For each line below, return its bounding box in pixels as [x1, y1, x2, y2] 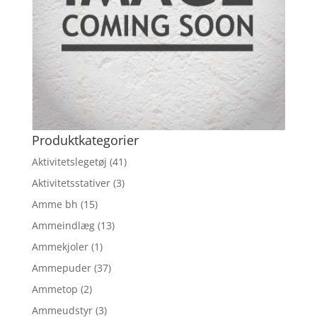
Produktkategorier [31, 131, 139, 149]
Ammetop [31, 282, 78, 296]
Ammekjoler [31, 239, 88, 253]
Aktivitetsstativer [31, 175, 110, 190]
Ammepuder [31, 260, 91, 275]
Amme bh [31, 197, 78, 211]
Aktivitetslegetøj [31, 154, 107, 168]
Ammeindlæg [31, 218, 95, 232]
